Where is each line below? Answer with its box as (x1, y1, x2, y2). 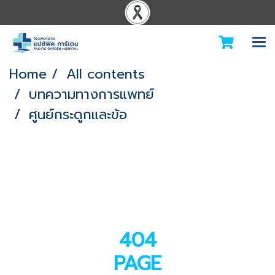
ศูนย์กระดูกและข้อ (29, 104, 127, 125)
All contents (66, 64, 145, 84)
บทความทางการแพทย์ (29, 84, 154, 104)
